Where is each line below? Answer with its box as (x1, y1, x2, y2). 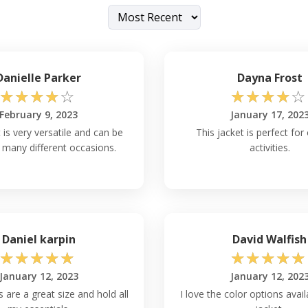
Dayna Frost (236, 69, 302, 85)
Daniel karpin (1, 231, 76, 247)
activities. (249, 140, 290, 154)
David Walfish (232, 231, 307, 247)
